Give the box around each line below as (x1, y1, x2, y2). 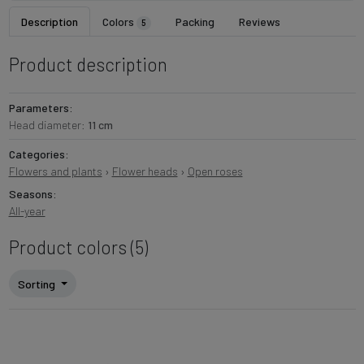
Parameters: (8, 101, 73, 115)
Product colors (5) (8, 236, 148, 259)
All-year (8, 204, 45, 219)
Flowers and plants (8, 164, 102, 179)
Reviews (239, 15, 281, 29)
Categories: (8, 147, 69, 162)
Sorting (18, 276, 55, 291)
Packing (175, 15, 215, 29)
